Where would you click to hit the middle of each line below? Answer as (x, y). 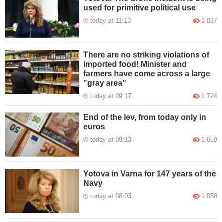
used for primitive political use (140, 7)
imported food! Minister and (135, 64)
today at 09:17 (111, 96)
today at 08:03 (111, 196)
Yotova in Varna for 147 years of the (150, 173)
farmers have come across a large (147, 73)
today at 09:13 (111, 139)
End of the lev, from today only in (145, 117)
